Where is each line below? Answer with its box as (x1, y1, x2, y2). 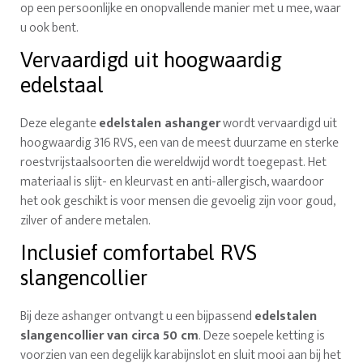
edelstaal (20, 73, 105, 98)
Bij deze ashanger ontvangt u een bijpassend (20, 305, 255, 328)
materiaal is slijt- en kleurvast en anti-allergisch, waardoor (20, 171, 325, 194)
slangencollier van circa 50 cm (20, 325, 199, 348)
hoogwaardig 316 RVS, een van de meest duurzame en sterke (20, 132, 340, 155)
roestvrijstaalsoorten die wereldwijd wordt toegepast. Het (20, 152, 327, 174)
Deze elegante (20, 113, 100, 135)
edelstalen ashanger (99, 113, 221, 135)
